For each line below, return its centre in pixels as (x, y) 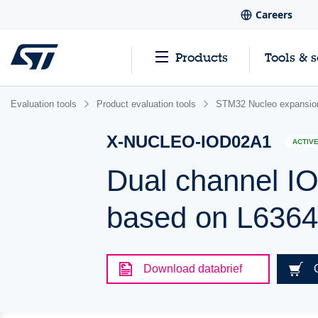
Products (202, 57)
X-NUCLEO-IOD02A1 (189, 142)
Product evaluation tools (146, 104)
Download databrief (193, 269)
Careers (274, 15)
